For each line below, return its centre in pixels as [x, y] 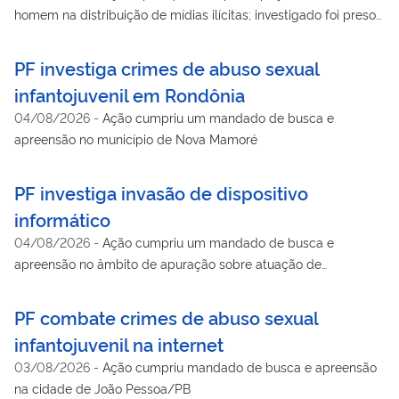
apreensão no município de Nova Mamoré [136, 138]
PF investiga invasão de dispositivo [161, 192]
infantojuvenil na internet [119, 343]
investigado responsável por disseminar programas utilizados [193, 284]
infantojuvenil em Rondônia [130, 94]
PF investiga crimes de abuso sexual [167, 67]
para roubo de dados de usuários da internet [144, 305]
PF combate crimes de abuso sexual [166, 317]
